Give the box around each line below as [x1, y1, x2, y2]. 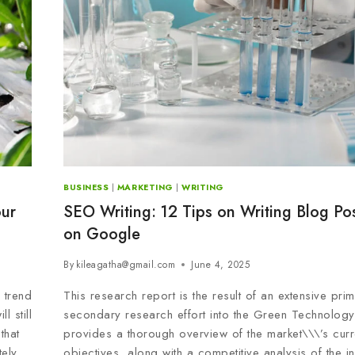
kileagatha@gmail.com [76, 258, 176, 273]
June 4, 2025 [191, 258, 250, 273]
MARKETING [116, 181, 174, 193]
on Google [63, 223, 141, 246]
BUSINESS [63, 181, 109, 193]
